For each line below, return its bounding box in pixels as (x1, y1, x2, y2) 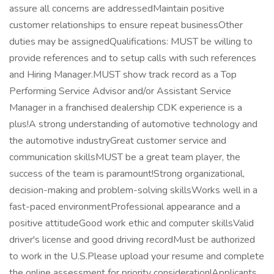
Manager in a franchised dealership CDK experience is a (9, 101, 242, 114)
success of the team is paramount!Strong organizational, (9, 167, 245, 180)
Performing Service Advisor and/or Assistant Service (9, 84, 231, 98)
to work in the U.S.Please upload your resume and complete (9, 250, 264, 263)
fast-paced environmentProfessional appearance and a (9, 200, 240, 213)
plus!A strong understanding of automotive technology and (9, 117, 257, 131)
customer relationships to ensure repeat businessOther (9, 18, 243, 32)
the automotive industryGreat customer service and (9, 134, 226, 147)
